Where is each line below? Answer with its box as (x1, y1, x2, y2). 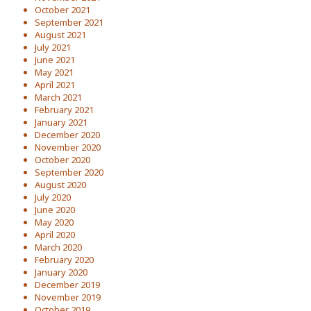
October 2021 (35, 3, 90, 16)
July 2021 (35, 41, 71, 53)
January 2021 (35, 116, 87, 128)
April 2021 (35, 78, 75, 91)
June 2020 (35, 203, 75, 216)
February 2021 (35, 103, 94, 116)
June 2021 (35, 53, 75, 66)
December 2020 (35, 128, 100, 141)
